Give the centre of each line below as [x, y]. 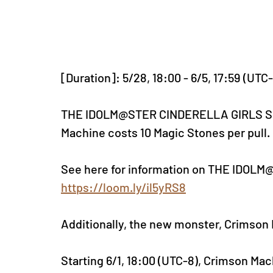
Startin [79, 261]
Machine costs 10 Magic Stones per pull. [165, 133]
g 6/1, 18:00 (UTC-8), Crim [163, 261]
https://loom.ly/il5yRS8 [123, 187]
